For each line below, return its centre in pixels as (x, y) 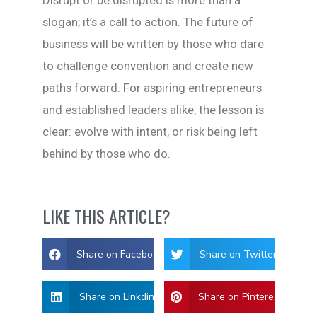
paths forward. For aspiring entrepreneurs (152, 87)
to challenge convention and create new (148, 65)
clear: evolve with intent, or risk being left (150, 131)
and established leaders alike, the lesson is (153, 109)
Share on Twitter (238, 254)
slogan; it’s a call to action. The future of (148, 22)
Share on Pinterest (241, 296)
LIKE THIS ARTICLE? (106, 215)
